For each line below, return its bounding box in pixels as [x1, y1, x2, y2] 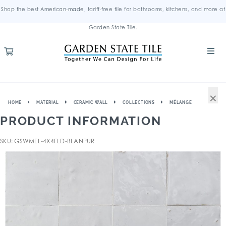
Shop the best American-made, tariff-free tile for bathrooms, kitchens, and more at [1, 6, 225, 12]
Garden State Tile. [88, 24, 138, 30]
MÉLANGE [169, 100, 192, 105]
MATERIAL [36, 100, 59, 105]
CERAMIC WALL [73, 100, 108, 105]
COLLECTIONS [123, 100, 155, 105]
